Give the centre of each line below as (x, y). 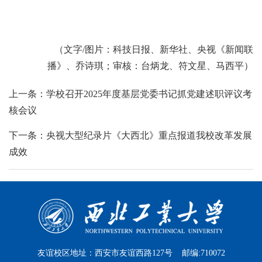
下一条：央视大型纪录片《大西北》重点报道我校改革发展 (130, 135)
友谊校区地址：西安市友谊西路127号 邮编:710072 (131, 253)
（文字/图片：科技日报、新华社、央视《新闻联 (154, 49)
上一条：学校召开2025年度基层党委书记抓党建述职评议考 (130, 94)
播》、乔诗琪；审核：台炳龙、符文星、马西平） (150, 65)
